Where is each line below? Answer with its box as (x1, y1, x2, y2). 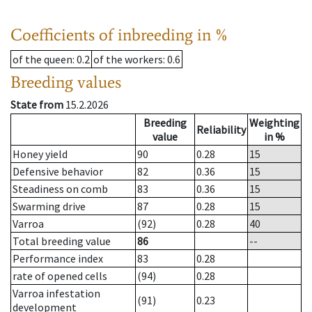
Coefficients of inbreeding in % (10, 24, 228, 45)
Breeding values (10, 72, 121, 93)
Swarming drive (13, 199, 86, 214)
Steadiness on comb (13, 182, 108, 196)
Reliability (196, 123, 246, 137)
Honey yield (13, 147, 68, 162)
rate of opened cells (13, 269, 107, 283)
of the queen (13, 52, 72, 67)
